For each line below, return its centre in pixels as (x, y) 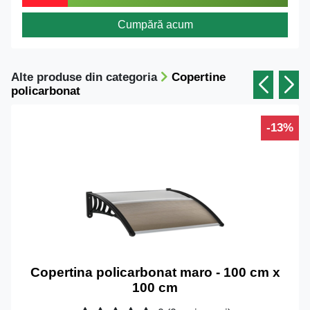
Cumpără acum (155, 25)
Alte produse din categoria (86, 77)
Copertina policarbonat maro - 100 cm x (155, 272)
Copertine (199, 77)
